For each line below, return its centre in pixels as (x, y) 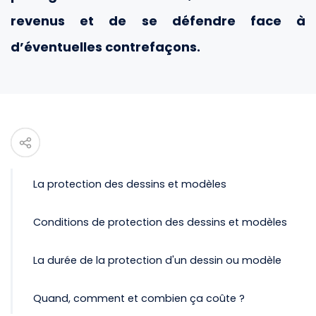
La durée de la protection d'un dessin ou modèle (157, 261)
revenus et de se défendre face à (158, 21)
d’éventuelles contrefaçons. (105, 47)
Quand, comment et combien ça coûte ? (139, 299)
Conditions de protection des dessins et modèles (160, 223)
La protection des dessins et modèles (130, 184)
